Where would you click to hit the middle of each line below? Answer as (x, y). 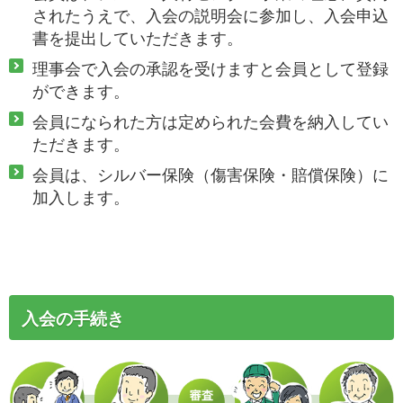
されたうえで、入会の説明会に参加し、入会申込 (210, 15)
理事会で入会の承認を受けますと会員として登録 (210, 68)
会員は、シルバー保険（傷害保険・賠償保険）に (210, 175)
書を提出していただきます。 (138, 38)
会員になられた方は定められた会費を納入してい (210, 122)
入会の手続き (73, 319)
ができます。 (81, 91)
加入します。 (81, 198)
